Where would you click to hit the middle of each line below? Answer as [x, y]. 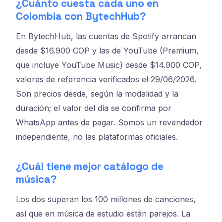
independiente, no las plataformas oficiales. [97, 137]
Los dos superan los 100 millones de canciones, [106, 199]
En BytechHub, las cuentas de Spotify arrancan [106, 36]
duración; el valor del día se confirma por [94, 108]
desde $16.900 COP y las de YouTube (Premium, [107, 51]
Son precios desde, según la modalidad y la [97, 94]
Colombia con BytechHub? [81, 17]
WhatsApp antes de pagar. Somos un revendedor [109, 123]
